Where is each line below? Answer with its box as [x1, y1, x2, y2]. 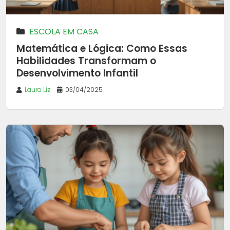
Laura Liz [25, 85, 50, 94]
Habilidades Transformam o [16, 53, 156, 68]
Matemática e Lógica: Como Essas [16, 41, 187, 55]
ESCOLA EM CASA [29, 25, 99, 37]
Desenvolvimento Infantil [16, 66, 138, 80]
